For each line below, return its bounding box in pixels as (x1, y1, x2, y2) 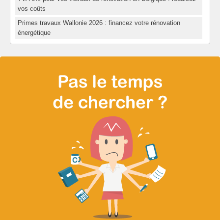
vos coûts (18, 5, 46, 13)
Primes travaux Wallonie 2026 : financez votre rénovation (18, 19, 180, 27)
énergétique (18, 29, 51, 37)
